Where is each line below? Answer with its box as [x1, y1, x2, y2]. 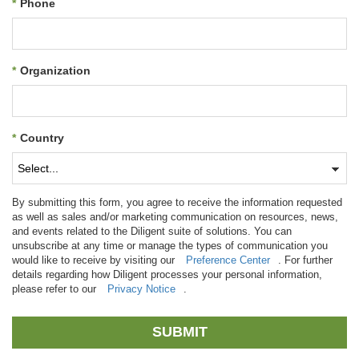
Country [20, 131, 64, 144]
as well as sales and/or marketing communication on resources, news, [12, 210, 338, 223]
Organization [20, 63, 91, 77]
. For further [278, 253, 333, 266]
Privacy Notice [107, 282, 175, 295]
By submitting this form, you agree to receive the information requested [12, 196, 342, 208]
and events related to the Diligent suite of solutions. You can [12, 224, 292, 237]
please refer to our [12, 282, 99, 295]
